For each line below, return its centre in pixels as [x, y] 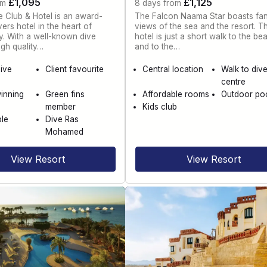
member [61, 107]
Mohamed [65, 132]
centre [233, 82]
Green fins [65, 94]
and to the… [158, 46]
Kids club [160, 107]
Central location [173, 69]
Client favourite [75, 69]
